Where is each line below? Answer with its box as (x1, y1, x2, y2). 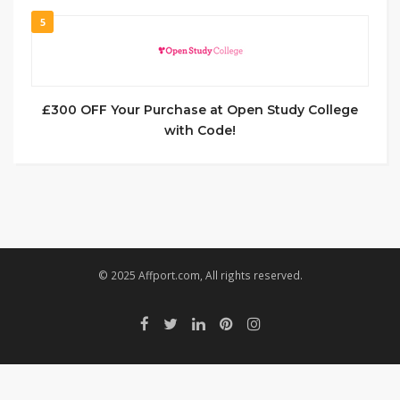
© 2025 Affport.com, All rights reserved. (97, 268, 303, 282)
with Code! (164, 122, 236, 138)
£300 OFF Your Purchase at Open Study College (42, 102, 358, 118)
